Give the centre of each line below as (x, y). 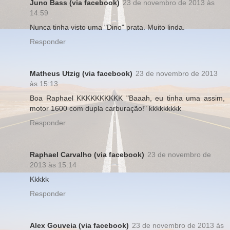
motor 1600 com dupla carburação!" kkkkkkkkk (106, 109)
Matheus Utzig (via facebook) (81, 74)
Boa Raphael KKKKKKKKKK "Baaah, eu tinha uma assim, (127, 98)
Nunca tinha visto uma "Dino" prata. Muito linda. (107, 27)
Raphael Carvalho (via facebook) (87, 155)
